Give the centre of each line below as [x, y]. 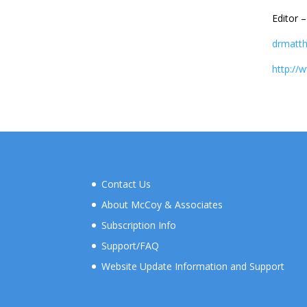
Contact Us [126, 184]
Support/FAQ [131, 245]
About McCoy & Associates [162, 204]
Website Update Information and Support [193, 266]
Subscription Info [139, 225]
